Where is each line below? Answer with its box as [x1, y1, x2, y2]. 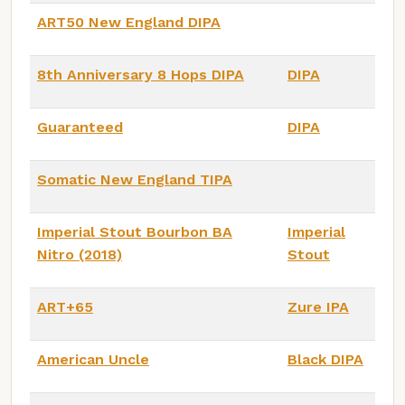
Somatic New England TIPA [37, 170, 232, 188]
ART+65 [37, 297, 93, 316]
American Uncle [37, 350, 149, 368]
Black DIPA [287, 350, 363, 368]
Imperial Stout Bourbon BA [37, 222, 232, 240]
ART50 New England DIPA [37, 13, 221, 31]
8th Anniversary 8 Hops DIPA [37, 65, 244, 83]
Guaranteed [37, 118, 123, 136]
